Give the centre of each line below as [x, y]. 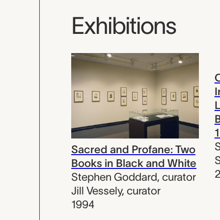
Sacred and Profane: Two [133, 149]
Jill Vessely [96, 190]
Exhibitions [124, 26]
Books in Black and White [134, 163]
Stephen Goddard [114, 177]
